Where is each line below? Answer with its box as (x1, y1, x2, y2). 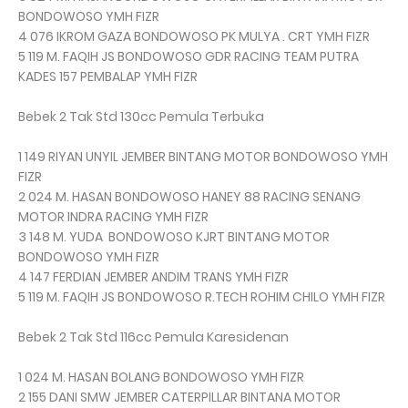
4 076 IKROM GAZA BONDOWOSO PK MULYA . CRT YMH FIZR (18, 27, 370, 46)
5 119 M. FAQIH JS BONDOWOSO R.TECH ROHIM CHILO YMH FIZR (18, 288, 385, 307)
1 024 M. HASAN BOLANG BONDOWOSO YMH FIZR (18, 368, 304, 387)
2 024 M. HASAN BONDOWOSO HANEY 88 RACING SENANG (18, 188, 361, 207)
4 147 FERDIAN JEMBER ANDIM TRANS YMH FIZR (18, 268, 289, 287)
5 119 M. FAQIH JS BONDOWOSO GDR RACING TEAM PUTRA (18, 47, 359, 66)
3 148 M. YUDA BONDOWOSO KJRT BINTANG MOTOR (18, 228, 330, 247)
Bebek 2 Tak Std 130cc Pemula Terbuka (18, 107, 264, 127)
